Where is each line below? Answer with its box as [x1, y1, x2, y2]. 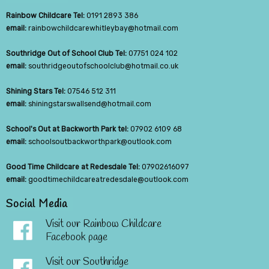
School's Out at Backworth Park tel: [6, 125, 128, 134]
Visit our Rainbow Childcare [46, 217, 162, 232]
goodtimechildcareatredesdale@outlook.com [28, 175, 189, 184]
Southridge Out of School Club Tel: [6, 49, 127, 58]
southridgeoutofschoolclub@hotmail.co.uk [28, 62, 178, 71]
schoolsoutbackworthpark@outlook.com [28, 138, 172, 147]
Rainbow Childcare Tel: [6, 11, 85, 20]
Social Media [6, 197, 67, 212]
